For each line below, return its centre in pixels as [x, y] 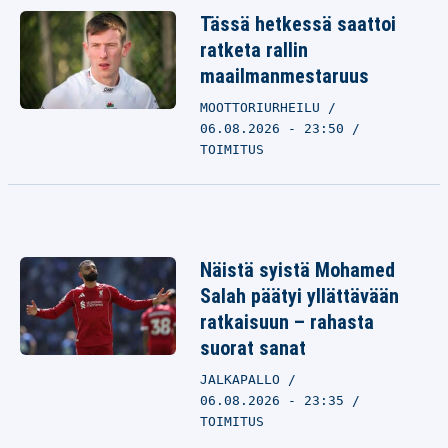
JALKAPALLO [244, 379]
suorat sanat [253, 348]
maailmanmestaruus [284, 76]
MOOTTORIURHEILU [264, 107]
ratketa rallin [254, 50]
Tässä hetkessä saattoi [298, 24]
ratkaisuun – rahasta [287, 322]
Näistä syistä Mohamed [297, 270]
